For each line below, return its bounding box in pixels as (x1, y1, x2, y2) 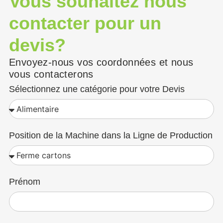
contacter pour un (8, 12, 161, 33)
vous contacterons (8, 68, 94, 80)
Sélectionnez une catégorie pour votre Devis (8, 84, 185, 94)
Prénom (8, 176, 40, 187)
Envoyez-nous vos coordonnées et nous (8, 56, 194, 68)
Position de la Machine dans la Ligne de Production (8, 130, 213, 140)
